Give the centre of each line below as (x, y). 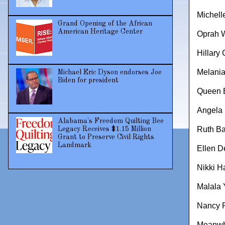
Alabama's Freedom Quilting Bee (110, 121)
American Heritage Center (100, 32)
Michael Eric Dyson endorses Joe (109, 73)
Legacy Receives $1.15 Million (104, 129)
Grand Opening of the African (105, 24)
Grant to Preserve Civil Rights (106, 137)
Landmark (74, 145)
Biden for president (88, 81)
